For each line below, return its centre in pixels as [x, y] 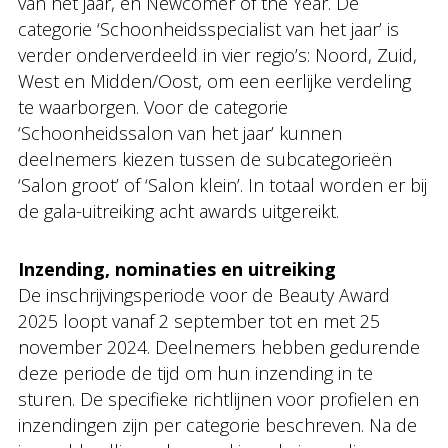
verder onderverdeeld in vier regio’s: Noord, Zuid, [217, 54]
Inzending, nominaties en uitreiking [177, 268]
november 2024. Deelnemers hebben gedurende [219, 346]
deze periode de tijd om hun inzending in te [195, 372]
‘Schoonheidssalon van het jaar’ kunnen [180, 132]
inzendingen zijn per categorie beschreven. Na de [217, 424]
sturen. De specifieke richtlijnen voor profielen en [218, 398]
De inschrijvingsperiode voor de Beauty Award [204, 294]
